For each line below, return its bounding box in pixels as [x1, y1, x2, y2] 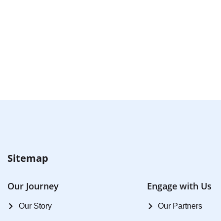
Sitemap [7, 151, 48, 165]
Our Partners [158, 201, 203, 210]
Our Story [18, 201, 52, 210]
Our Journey [7, 180, 59, 192]
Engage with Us [147, 180, 212, 192]
